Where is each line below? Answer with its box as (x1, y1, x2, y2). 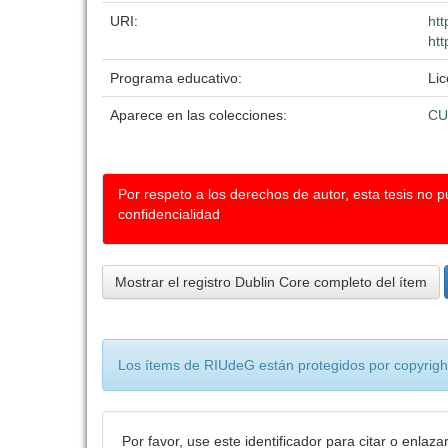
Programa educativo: (110, 70, 246, 86)
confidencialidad (118, 206, 220, 222)
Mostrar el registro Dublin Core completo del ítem (115, 274, 427, 290)
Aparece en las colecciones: (110, 107, 287, 123)
